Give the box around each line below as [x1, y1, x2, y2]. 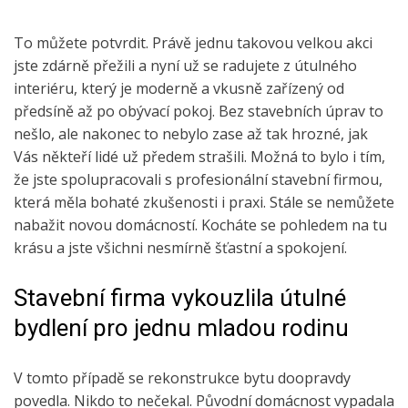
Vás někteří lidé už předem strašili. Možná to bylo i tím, [14, 147, 385, 168]
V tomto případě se [14, 368, 148, 389]
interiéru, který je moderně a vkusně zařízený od [14, 78, 344, 99]
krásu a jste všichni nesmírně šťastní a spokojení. [14, 238, 347, 259]
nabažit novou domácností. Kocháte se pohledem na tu [14, 215, 387, 236]
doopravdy [274, 368, 351, 389]
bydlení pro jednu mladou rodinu [14, 314, 349, 342]
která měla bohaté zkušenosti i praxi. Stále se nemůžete [14, 192, 394, 213]
